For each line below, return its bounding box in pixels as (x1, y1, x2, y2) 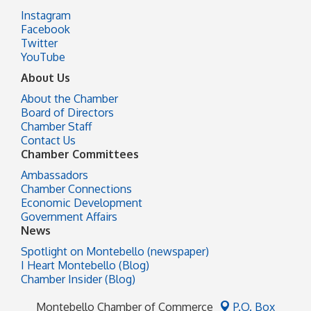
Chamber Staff (21, 119, 92, 133)
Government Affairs (21, 209, 117, 224)
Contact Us (21, 133, 76, 147)
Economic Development (21, 195, 142, 210)
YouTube (21, 49, 65, 64)
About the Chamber (21, 91, 118, 106)
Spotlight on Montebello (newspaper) (21, 244, 209, 258)
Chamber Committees (21, 146, 139, 161)
